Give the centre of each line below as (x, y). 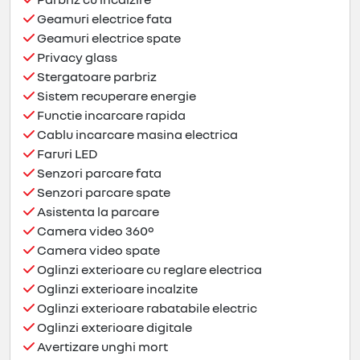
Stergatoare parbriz (96, 77)
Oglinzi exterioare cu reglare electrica (148, 270)
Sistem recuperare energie (115, 96)
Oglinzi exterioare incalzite (116, 289)
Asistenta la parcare (97, 212)
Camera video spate (97, 250)
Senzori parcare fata (98, 173)
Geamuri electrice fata (103, 19)
